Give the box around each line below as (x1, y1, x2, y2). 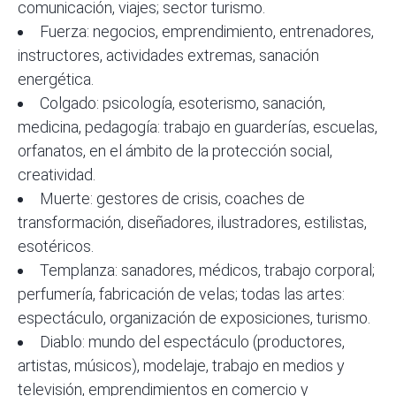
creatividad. (18, 165, 95, 185)
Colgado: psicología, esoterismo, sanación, (40, 94, 325, 113)
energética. (18, 70, 94, 89)
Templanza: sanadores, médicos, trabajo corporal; (40, 261, 375, 280)
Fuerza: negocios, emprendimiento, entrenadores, (40, 22, 374, 42)
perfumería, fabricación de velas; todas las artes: (18, 285, 345, 304)
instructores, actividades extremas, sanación (18, 46, 319, 65)
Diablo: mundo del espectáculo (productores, (40, 332, 345, 352)
